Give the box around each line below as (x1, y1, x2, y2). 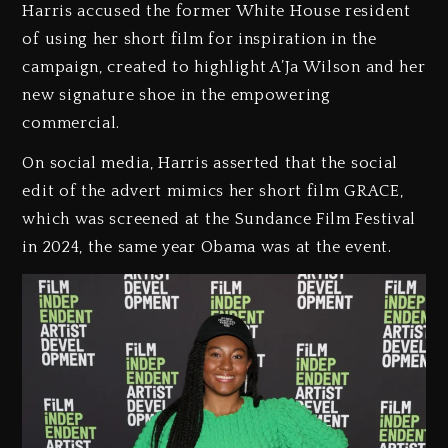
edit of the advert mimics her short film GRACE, (22, 182, 404, 201)
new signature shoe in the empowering (22, 85, 331, 104)
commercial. (22, 113, 121, 132)
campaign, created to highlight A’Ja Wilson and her (22, 57, 426, 76)
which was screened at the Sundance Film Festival (22, 210, 417, 229)
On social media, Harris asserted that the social (22, 154, 399, 173)
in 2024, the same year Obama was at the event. (22, 238, 392, 257)
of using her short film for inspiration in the (22, 29, 377, 48)
